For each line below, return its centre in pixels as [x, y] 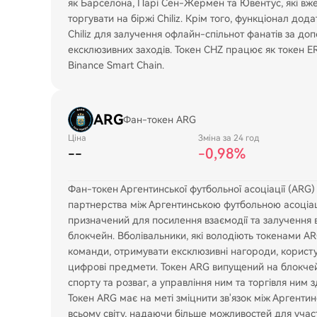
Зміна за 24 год [229, 138]
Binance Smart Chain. [116, 65]
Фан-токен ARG [160, 120]
